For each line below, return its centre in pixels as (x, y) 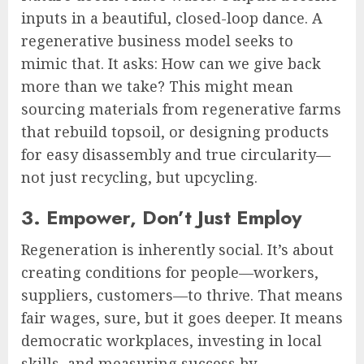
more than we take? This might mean (157, 86)
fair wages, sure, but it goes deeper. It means (182, 317)
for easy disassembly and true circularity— (176, 154)
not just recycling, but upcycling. (139, 177)
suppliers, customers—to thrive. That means (182, 295)
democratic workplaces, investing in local (171, 340)
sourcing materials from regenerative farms (181, 108)
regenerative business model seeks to (157, 40)
